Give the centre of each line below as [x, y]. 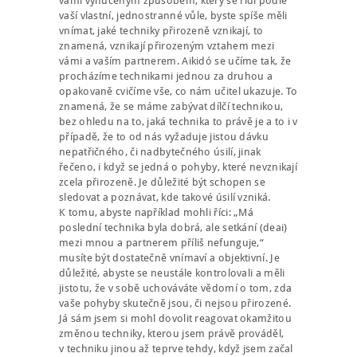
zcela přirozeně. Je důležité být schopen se [162, 182]
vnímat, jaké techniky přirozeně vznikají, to [161, 31]
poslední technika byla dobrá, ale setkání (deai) [173, 228]
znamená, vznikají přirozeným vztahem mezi [167, 46]
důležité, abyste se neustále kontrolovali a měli [172, 273]
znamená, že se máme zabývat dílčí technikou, [171, 107]
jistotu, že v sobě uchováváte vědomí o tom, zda [176, 288]
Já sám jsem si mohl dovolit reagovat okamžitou [175, 319]
